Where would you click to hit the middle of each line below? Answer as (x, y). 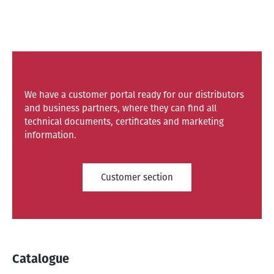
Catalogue (41, 259)
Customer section (137, 177)
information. (50, 135)
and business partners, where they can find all (120, 108)
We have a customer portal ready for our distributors (134, 94)
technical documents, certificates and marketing (124, 121)
